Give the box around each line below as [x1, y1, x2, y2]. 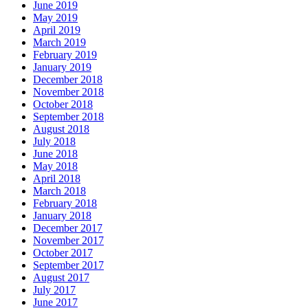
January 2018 [33, 209, 91, 221]
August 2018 [33, 122, 89, 135]
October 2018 [33, 98, 93, 110]
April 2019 [33, 23, 80, 36]
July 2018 [33, 135, 76, 147]
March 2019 [33, 36, 86, 48]
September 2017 [33, 258, 104, 271]
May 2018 [33, 159, 78, 172]
